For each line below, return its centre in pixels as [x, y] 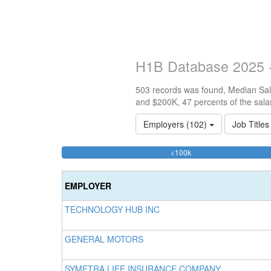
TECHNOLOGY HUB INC [112, 209]
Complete [207, 164]
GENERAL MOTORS [104, 239]
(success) [207, 176]
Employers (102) [176, 124]
